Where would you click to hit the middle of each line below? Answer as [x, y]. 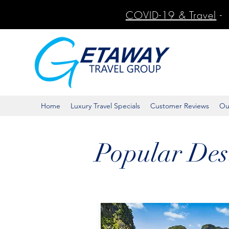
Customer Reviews [180, 106]
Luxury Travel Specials [105, 106]
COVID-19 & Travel [171, 15]
